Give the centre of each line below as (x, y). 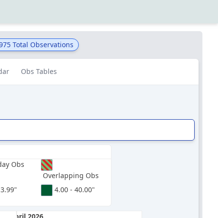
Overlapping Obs (71, 175)
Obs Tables (39, 71)
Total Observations (42, 45)
